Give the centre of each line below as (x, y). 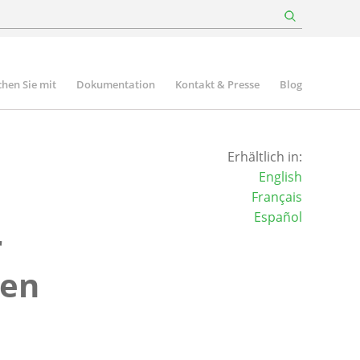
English (280, 177)
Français (276, 197)
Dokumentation (116, 84)
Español (278, 217)
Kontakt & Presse (217, 84)
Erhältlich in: (264, 157)
